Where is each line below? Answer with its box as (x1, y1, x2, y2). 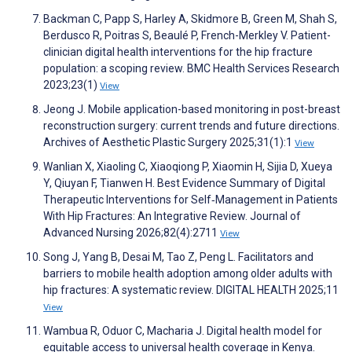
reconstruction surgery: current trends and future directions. (43, 119, 339, 133)
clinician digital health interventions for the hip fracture (43, 46, 313, 59)
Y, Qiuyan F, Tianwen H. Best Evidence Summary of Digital (43, 177, 325, 190)
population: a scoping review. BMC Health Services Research (43, 62, 339, 75)
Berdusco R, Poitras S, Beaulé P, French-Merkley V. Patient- (43, 29, 331, 42)
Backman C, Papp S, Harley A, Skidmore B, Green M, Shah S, (43, 13, 337, 26)
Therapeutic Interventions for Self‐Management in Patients (43, 193, 338, 207)
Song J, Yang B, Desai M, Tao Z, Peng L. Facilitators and (43, 251, 313, 264)
